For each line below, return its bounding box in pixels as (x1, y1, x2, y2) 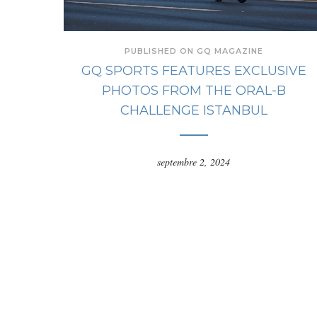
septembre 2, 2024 (157, 154, 231, 168)
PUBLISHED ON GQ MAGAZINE (124, 45, 263, 56)
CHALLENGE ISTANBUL (120, 102, 267, 118)
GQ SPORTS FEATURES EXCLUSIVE (81, 62, 306, 79)
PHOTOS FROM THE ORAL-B (101, 82, 286, 98)
